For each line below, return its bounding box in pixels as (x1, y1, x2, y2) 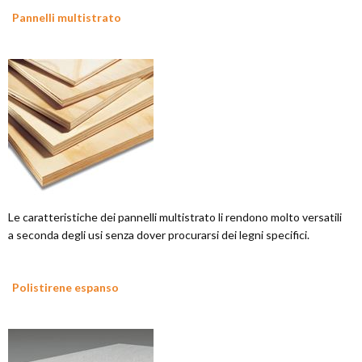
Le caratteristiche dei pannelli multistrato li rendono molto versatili (8, 210, 342, 225)
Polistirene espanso (12, 280, 119, 295)
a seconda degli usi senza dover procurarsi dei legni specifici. (8, 228, 309, 242)
